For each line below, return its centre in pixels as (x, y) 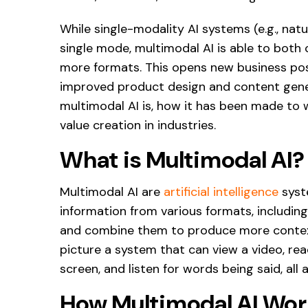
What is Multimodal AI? (182, 159)
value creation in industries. (138, 125)
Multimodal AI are (112, 191)
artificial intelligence (221, 191)
